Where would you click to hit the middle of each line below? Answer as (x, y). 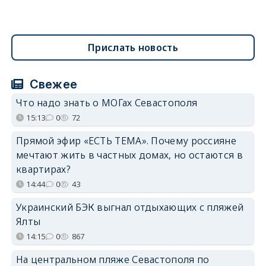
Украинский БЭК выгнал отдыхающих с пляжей (130, 207)
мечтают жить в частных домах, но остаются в (129, 155)
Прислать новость (133, 47)
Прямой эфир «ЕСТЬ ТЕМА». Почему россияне (126, 140)
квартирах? (43, 169)
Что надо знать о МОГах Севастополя (107, 102)
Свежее (52, 84)
